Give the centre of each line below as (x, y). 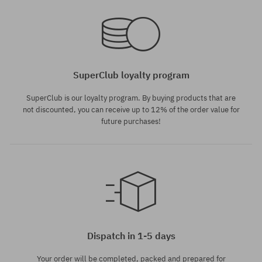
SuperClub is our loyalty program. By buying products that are (131, 98)
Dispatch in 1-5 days (131, 236)
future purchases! (131, 121)
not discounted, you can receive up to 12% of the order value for (131, 110)
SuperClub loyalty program (131, 75)
